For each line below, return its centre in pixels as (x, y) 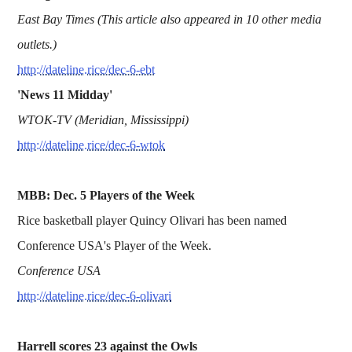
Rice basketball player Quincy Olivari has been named (152, 220)
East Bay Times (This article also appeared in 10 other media (170, 19)
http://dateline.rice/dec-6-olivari (95, 295)
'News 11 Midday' (65, 94)
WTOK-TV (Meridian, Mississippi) (103, 119)
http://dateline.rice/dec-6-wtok (92, 145)
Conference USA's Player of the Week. (115, 245)
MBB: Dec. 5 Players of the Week (106, 195)
